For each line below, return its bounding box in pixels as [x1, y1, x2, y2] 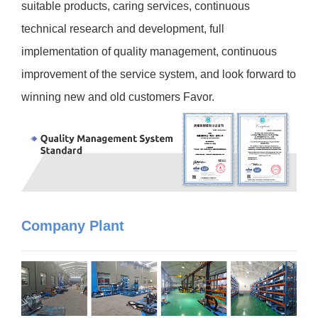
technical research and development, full [21, 23, 224, 35]
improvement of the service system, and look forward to [21, 68, 296, 81]
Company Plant [21, 218, 124, 234]
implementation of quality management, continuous [21, 45, 277, 58]
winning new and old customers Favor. [21, 91, 214, 104]
